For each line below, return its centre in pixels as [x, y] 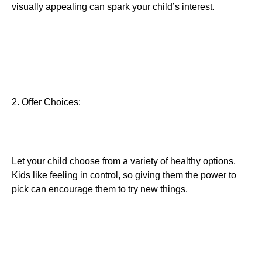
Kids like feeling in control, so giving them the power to [124, 175]
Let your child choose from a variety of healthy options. [124, 161]
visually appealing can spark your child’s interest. [113, 7]
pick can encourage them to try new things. [100, 189]
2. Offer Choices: [46, 102]
